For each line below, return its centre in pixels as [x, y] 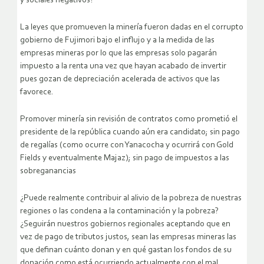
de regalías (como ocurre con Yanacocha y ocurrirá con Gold [127, 146]
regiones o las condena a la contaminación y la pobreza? [119, 212]
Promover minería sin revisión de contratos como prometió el [129, 120]
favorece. [37, 93]
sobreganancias [48, 171]
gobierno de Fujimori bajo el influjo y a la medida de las [117, 41]
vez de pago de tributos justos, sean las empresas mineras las [128, 237]
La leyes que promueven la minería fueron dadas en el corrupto [132, 28]
